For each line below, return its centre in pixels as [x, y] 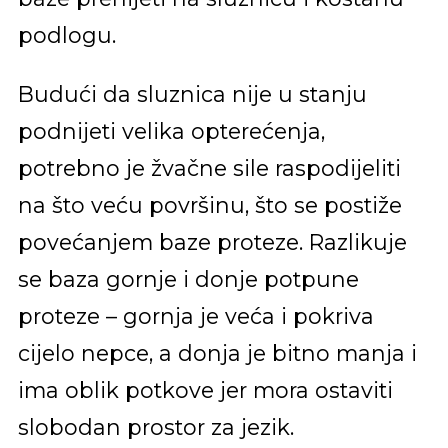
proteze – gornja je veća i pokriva [195, 315]
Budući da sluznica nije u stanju [192, 93]
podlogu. [66, 35]
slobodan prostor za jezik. [155, 426]
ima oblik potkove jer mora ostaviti [205, 389]
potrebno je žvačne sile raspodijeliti [209, 167]
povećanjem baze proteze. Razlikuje [212, 241]
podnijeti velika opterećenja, [171, 130]
